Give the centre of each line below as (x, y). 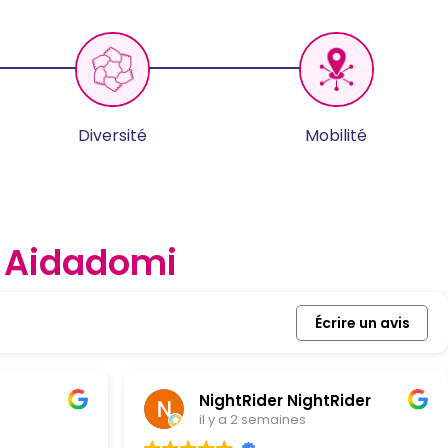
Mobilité (336, 136)
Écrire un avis (362, 323)
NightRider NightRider (285, 400)
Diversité (112, 136)
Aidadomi (90, 263)
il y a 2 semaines (252, 419)
